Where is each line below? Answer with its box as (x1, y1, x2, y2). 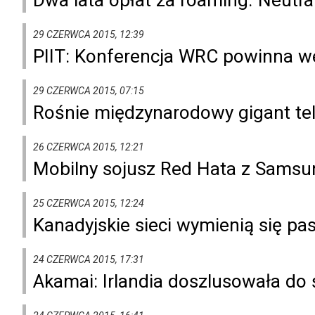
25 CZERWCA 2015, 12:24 (33, 197, 144, 209)
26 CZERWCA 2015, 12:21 (33, 141, 144, 153)
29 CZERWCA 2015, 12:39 (33, 28, 144, 40)
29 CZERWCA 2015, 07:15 (33, 84, 144, 96)
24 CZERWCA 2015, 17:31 (33, 253, 144, 265)
